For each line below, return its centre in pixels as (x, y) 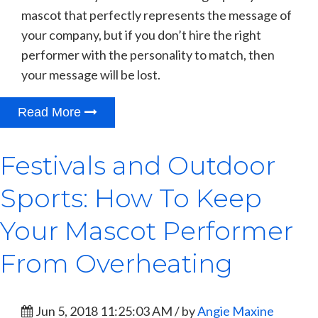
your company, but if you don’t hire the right (141, 34)
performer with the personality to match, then (148, 54)
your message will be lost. (92, 74)
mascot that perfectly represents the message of (157, 15)
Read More (51, 112)
